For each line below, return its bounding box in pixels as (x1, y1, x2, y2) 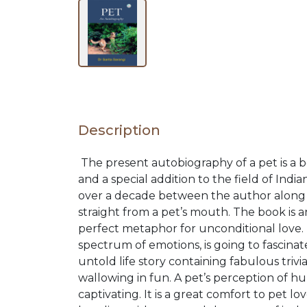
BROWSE (5, 87, 120, 117)
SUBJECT (5, 161, 120, 191)
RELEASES (5, 39, 136, 69)
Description (78, 122, 160, 139)
